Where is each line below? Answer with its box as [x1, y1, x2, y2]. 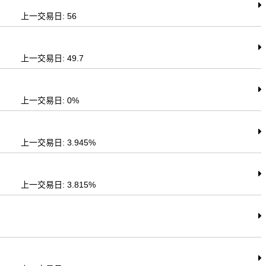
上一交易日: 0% [21, 96, 80, 105]
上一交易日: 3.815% [21, 180, 96, 189]
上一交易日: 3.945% [21, 138, 96, 147]
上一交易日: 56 [21, 11, 77, 21]
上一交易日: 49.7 [21, 53, 84, 63]
